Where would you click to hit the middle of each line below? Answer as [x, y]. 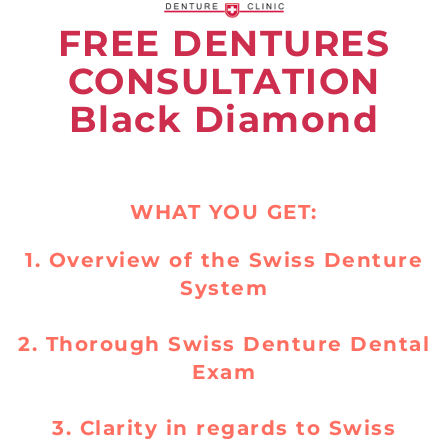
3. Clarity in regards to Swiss [224, 427]
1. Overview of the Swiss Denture [224, 259]
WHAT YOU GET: [224, 211]
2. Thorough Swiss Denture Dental [224, 343]
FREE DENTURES [224, 42]
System [224, 287]
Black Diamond [224, 118]
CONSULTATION [224, 80]
